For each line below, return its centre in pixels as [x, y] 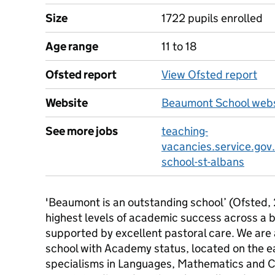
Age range [72, 46]
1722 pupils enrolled [212, 18]
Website [67, 103]
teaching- [185, 131]
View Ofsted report [209, 75]
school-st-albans [203, 162]
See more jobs [82, 131]
